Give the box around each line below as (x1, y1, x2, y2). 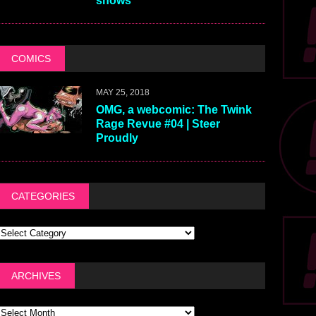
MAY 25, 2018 (95, 87, 150, 98)
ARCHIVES (11, 270, 61, 282)
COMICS (11, 53, 51, 65)
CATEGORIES (11, 190, 75, 202)
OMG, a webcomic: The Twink (95, 104, 252, 116)
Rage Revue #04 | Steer (95, 118, 220, 130)
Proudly (95, 132, 138, 145)
